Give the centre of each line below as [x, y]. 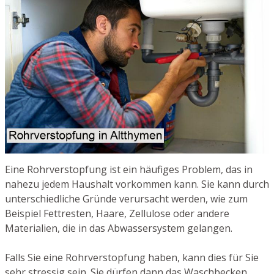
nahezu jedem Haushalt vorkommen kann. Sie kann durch [137, 184]
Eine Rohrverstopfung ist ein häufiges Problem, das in [129, 170]
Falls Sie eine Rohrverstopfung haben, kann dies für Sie [132, 258]
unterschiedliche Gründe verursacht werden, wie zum [126, 199]
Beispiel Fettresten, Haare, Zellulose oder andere [117, 214]
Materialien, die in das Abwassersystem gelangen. [119, 228]
